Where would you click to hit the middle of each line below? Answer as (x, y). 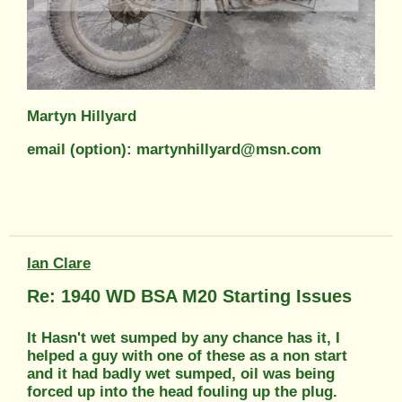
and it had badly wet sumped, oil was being (181, 373)
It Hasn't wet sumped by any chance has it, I (184, 337)
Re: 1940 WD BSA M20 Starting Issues (189, 296)
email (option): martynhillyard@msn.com (174, 149)
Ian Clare (59, 263)
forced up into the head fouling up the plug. (182, 391)
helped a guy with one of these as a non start (187, 355)
